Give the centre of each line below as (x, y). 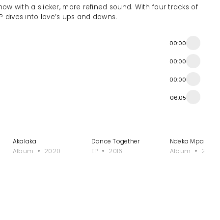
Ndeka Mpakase (194, 141)
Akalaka (25, 141)
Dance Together (116, 141)
